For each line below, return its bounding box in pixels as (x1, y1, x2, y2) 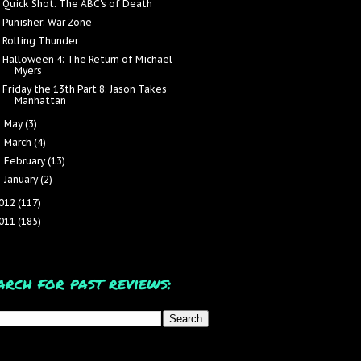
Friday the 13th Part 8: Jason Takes (2, 83, 167, 95)
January (4, 173, 41, 185)
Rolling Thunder (2, 35, 78, 47)
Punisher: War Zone (2, 16, 92, 28)
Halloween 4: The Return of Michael (2, 53, 172, 65)
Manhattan (14, 94, 66, 106)
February (4, 155, 48, 167)
